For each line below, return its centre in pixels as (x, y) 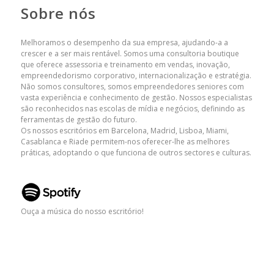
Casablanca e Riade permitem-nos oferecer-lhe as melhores (125, 142)
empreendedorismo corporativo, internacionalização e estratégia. (136, 76)
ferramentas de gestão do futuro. (79, 120)
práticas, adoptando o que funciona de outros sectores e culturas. (136, 153)
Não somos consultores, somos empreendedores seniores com (132, 87)
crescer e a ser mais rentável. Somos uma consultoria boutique (130, 54)
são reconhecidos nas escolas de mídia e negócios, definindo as (132, 109)
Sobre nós (58, 13)
